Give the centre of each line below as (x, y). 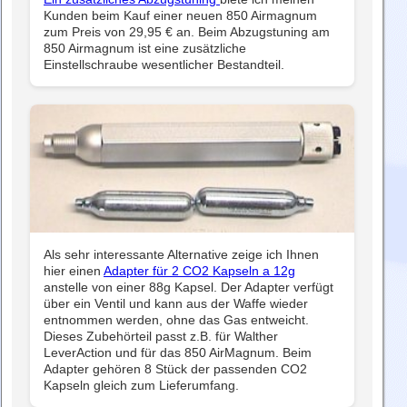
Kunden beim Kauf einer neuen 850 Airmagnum (180, 16)
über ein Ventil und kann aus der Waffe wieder (176, 303)
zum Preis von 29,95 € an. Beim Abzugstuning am (187, 32)
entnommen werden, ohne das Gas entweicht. (176, 319)
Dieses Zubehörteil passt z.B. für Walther (161, 336)
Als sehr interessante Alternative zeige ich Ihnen (181, 254)
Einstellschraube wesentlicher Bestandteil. (164, 65)
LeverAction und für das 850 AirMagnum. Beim (178, 352)
